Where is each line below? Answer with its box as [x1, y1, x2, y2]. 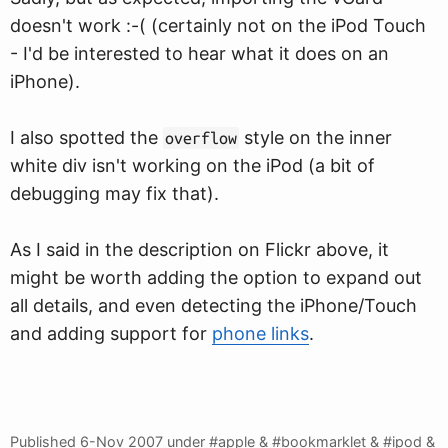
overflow [165, 129, 237, 147]
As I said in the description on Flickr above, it [10, 239, 389, 260]
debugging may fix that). [10, 183, 219, 204]
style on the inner [239, 127, 392, 148]
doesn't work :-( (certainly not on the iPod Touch [10, 15, 426, 36]
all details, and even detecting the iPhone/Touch [10, 295, 417, 316]
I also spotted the [10, 127, 163, 148]
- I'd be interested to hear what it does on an [10, 43, 389, 64]
